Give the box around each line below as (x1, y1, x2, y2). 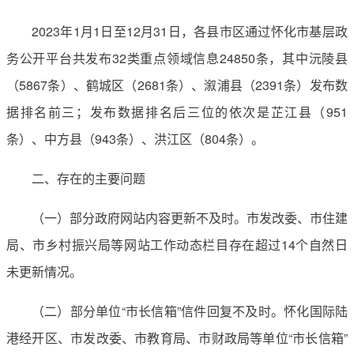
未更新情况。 (6, 262, 82, 281)
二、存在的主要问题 (32, 168, 145, 187)
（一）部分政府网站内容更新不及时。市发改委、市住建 (32, 208, 348, 227)
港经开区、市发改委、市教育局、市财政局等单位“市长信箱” (6, 328, 348, 347)
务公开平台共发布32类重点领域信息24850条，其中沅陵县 (6, 48, 348, 67)
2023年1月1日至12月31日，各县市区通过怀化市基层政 (32, 21, 348, 40)
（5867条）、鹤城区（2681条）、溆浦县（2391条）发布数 (6, 75, 348, 94)
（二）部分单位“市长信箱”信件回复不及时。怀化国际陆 (32, 301, 348, 320)
